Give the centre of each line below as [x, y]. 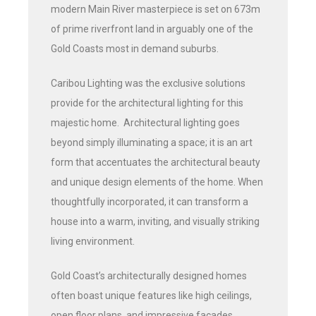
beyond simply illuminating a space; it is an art [152, 143]
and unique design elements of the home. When [157, 182]
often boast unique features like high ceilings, [151, 296]
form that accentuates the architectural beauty [156, 163]
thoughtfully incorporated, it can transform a [150, 202]
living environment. [93, 242]
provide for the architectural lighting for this [147, 103]
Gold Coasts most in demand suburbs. [135, 49]
